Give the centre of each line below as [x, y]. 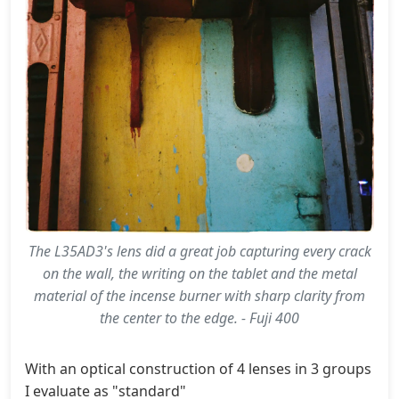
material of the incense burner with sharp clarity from [199, 295]
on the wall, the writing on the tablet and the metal [199, 273]
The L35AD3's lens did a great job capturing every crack [199, 251]
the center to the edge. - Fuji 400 [199, 318]
